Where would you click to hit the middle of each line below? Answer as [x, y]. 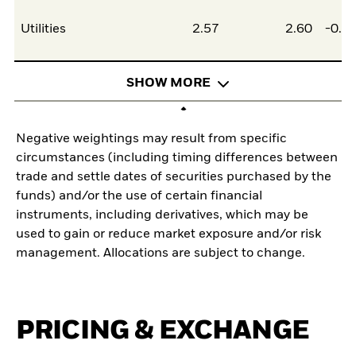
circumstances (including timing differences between [177, 159]
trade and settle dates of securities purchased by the [174, 178]
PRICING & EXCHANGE [163, 331]
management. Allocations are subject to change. [161, 254]
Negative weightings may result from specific [151, 139]
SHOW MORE [168, 83]
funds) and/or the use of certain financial [139, 197]
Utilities [44, 30]
